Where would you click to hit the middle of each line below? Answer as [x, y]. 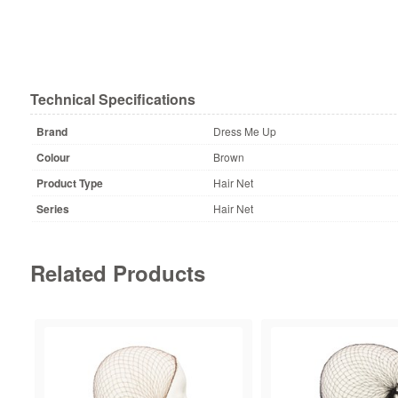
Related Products [117, 272]
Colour [53, 157]
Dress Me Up [244, 131]
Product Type [69, 183]
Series [52, 208]
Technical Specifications [112, 99]
